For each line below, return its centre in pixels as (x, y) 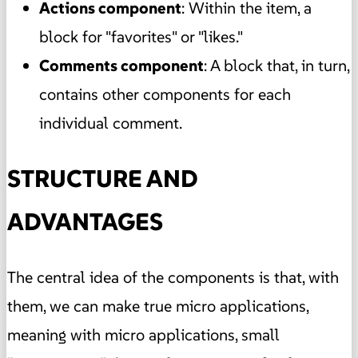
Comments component (121, 65)
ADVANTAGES (85, 221)
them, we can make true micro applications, (158, 306)
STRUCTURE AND (103, 178)
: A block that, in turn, (276, 65)
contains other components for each (165, 94)
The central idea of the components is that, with (173, 278)
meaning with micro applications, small (143, 335)
